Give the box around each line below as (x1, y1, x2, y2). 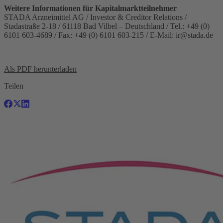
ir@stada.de (176, 30, 213, 39)
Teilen (4, 81, 23, 90)
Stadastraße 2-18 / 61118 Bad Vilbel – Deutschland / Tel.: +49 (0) (4, 21, 210, 30)
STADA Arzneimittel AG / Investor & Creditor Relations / (4, 12, 187, 21)
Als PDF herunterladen (4, 64, 77, 73)
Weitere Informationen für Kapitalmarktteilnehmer (4, 3, 177, 12)
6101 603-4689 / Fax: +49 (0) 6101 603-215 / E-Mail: (4, 30, 176, 39)
